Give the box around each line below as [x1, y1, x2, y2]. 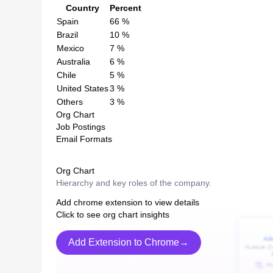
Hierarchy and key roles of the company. [56, 177, 211, 188]
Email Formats [56, 133, 112, 144]
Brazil [57, 29, 78, 40]
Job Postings [56, 121, 105, 132]
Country [66, 2, 99, 13]
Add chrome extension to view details [56, 197, 199, 207]
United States [57, 83, 108, 93]
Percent [110, 2, 141, 13]
